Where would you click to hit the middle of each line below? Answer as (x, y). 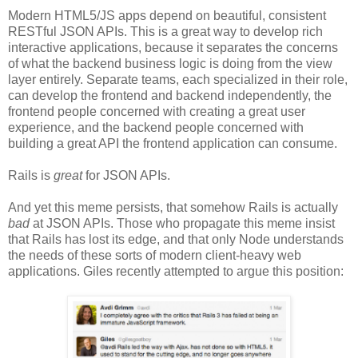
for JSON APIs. (128, 175)
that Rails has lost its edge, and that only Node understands (176, 239)
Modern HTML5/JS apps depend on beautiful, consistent (167, 15)
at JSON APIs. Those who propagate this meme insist (182, 223)
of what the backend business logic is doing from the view (170, 63)
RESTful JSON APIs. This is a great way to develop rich (165, 31)
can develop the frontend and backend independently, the (170, 95)
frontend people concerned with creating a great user (157, 111)
